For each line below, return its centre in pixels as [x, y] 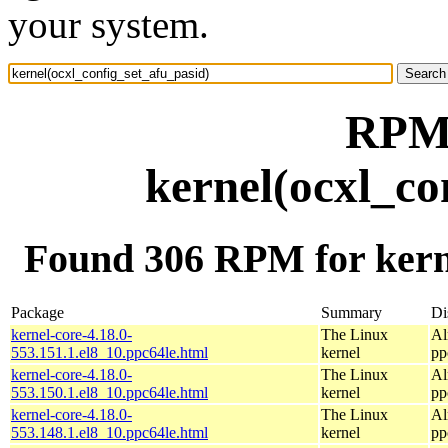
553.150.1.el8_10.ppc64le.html [109, 392]
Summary [351, 312]
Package [37, 312]
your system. [108, 24]
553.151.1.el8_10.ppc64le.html [109, 352]
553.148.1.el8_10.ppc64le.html [109, 432]
